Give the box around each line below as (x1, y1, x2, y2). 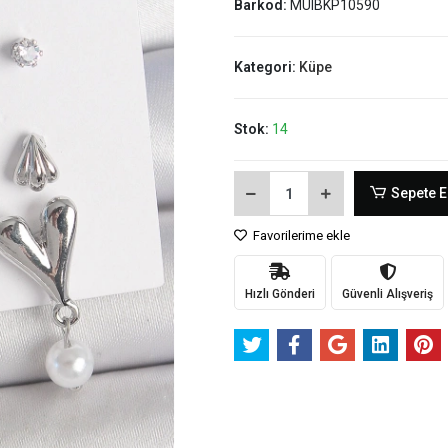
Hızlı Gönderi (244, 286, 315, 301)
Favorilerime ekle (249, 228, 350, 243)
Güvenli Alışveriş (341, 286, 433, 301)
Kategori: (233, 59, 299, 75)
